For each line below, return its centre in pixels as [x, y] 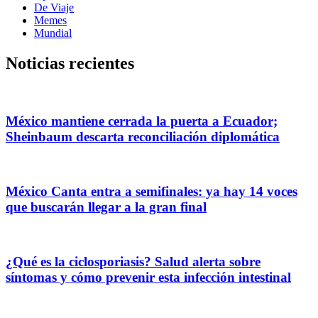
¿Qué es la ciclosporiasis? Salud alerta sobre [133, 262]
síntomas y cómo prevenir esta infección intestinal [148, 278]
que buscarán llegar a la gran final [106, 207]
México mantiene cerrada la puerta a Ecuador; [142, 121]
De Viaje [54, 7]
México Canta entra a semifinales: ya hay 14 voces [152, 191]
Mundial [53, 33]
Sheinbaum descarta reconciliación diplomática [143, 136]
